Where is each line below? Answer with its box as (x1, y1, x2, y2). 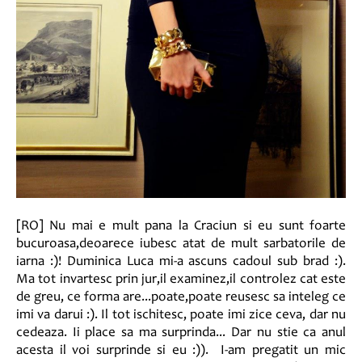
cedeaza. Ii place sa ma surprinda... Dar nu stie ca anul (16, 326, 346, 340)
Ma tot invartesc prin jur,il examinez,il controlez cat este (16, 272, 346, 287)
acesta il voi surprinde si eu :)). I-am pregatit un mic (16, 343, 346, 358)
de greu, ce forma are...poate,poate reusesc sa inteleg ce (16, 290, 346, 305)
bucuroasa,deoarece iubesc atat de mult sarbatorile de (16, 237, 346, 251)
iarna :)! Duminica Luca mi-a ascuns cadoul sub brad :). (16, 255, 346, 269)
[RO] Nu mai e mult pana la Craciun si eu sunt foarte (16, 219, 346, 234)
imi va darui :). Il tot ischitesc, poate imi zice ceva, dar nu (16, 308, 346, 322)
